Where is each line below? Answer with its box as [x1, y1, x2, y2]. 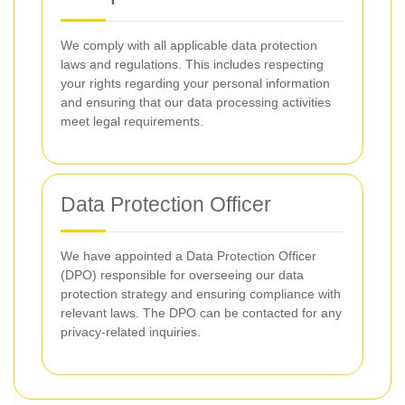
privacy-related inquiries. [61, 325, 201, 339]
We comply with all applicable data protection [61, 38, 317, 52]
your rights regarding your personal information [61, 76, 330, 90]
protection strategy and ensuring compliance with [61, 287, 341, 301]
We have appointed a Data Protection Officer [61, 249, 316, 263]
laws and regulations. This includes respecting [61, 57, 324, 71]
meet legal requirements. [61, 114, 203, 128]
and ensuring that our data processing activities [61, 95, 331, 109]
